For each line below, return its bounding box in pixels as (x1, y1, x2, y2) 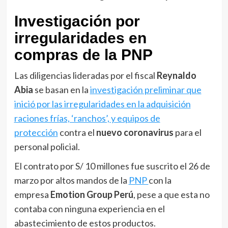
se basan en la (33, 84, 90, 96)
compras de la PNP (14, 46, 153, 64)
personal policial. (14, 141, 80, 153)
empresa (14, 189, 50, 201)
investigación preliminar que (90, 84, 202, 96)
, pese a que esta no (133, 189, 210, 201)
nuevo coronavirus (96, 127, 174, 138)
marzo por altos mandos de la (14, 175, 129, 186)
